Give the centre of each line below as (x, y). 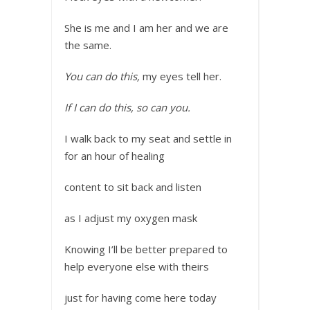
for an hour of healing (115, 155)
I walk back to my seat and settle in (148, 138)
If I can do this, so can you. (127, 107)
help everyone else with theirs (137, 266)
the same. (88, 45)
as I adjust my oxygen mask (131, 218)
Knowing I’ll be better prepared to (146, 249)
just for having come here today (140, 297)
